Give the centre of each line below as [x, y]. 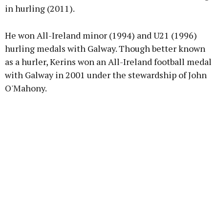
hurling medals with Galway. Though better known [105, 49]
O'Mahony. [26, 88]
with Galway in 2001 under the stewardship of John [106, 75]
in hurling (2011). [40, 9]
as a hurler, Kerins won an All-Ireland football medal [108, 62]
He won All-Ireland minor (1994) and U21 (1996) [101, 35]
